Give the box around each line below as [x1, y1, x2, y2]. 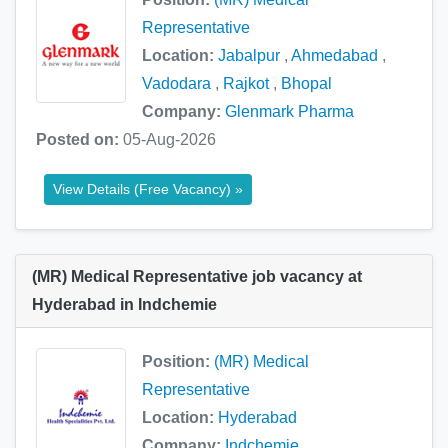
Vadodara [142, 75, 211, 93]
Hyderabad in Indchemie [32, 296, 217, 314]
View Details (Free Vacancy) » [53, 181, 243, 198]
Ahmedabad [291, 47, 378, 65]
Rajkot [223, 75, 269, 93]
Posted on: [36, 131, 123, 149]
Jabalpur [218, 47, 280, 65]
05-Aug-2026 [123, 131, 216, 149]
